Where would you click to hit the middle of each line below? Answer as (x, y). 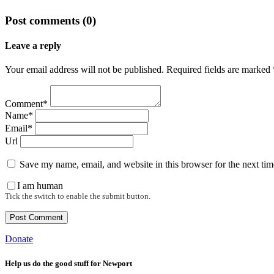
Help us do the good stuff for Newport (68, 263)
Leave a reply (33, 46)
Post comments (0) (50, 20)
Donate (19, 239)
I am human (40, 185)
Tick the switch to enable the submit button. (78, 196)
